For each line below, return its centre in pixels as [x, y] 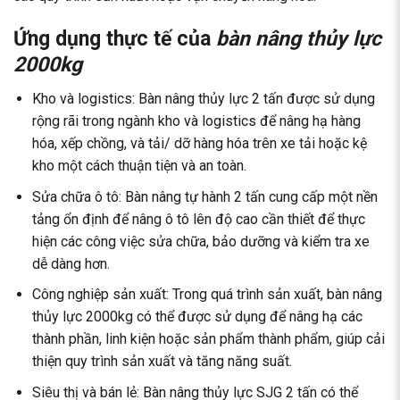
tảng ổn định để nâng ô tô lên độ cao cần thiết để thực [198, 219]
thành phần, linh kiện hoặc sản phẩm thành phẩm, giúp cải [208, 339]
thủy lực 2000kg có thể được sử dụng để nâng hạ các [197, 317]
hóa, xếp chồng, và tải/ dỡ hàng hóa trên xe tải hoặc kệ [199, 144]
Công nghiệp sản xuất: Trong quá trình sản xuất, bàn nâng [207, 295]
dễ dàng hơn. [71, 263]
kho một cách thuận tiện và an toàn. [139, 166]
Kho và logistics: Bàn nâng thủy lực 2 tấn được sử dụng [203, 99]
